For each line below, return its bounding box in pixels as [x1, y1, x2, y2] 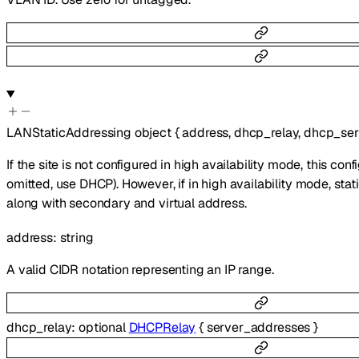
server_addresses [206, 319, 311, 337]
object [134, 123, 171, 141]
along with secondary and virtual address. [6, 194, 247, 212]
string [59, 229, 94, 246]
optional [79, 319, 129, 337]
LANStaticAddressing [6, 123, 131, 141]
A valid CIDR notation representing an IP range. [6, 261, 274, 278]
